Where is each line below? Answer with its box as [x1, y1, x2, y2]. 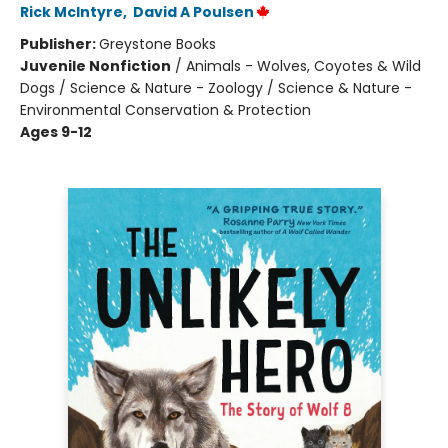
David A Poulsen [133, 2, 254, 23]
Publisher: [20, 34, 99, 55]
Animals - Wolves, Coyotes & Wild [186, 56, 421, 77]
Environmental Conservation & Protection [20, 100, 311, 121]
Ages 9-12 [20, 122, 92, 143]
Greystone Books [99, 34, 216, 55]
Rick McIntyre [20, 2, 123, 23]
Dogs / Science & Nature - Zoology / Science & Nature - [20, 78, 412, 99]
